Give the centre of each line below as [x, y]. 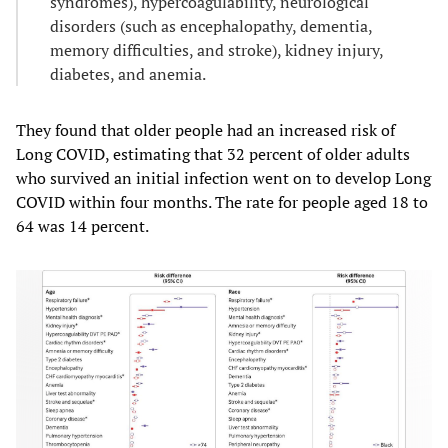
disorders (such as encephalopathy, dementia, [211, 25]
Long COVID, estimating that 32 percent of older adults [213, 153]
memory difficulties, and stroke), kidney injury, [216, 49]
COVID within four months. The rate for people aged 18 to [222, 201]
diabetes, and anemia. [128, 73]
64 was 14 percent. [82, 225]
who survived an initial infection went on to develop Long [223, 177]
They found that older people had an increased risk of [205, 129]
